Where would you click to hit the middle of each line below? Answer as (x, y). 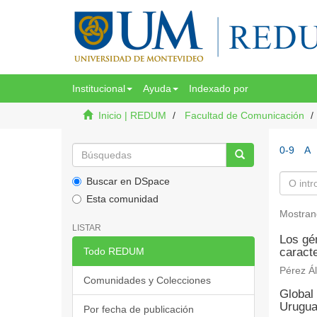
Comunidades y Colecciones (147, 280)
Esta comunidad (122, 199)
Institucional (99, 88)
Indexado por (219, 88)
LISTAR (87, 228)
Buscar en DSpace (128, 181)
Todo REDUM (114, 251)
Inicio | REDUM (132, 115)
